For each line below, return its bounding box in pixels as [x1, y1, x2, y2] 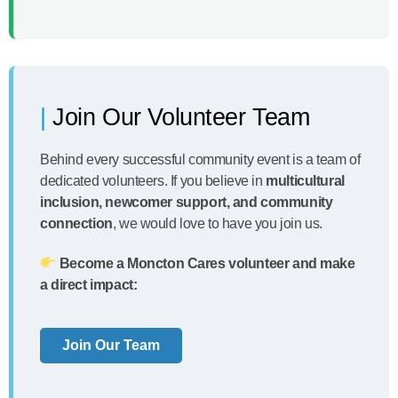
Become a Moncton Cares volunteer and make [59, 255, 355, 271]
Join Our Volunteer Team [52, 102, 310, 131]
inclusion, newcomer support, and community [40, 194, 333, 210]
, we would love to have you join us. [112, 215, 322, 231]
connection [40, 215, 113, 231]
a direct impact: [40, 276, 138, 292]
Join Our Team [62, 337, 160, 353]
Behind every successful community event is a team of [40, 151, 361, 167]
